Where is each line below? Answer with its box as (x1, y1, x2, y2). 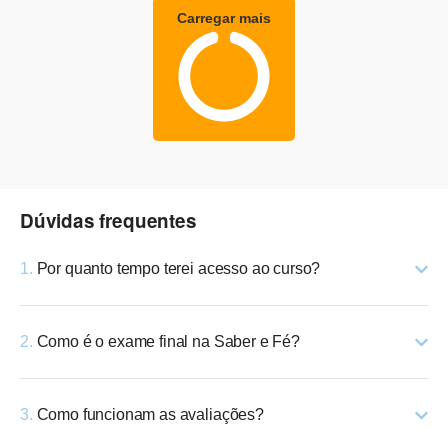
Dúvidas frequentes (20, 207, 197, 235)
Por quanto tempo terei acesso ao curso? (32, 260, 321, 278)
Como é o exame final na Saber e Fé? (32, 333, 300, 351)
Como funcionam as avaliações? (32, 406, 264, 424)
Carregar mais (177, 11, 271, 27)
